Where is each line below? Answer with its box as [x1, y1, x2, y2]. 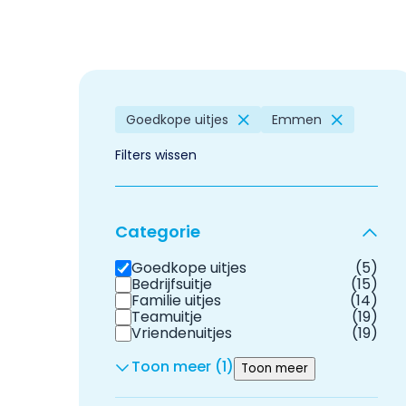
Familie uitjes [131, 290, 221, 311]
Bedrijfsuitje [131, 274, 212, 295]
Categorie [115, 220, 200, 243]
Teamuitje [131, 306, 202, 327]
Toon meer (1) [131, 356, 234, 377]
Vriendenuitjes [131, 323, 232, 343]
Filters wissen [115, 146, 197, 164]
